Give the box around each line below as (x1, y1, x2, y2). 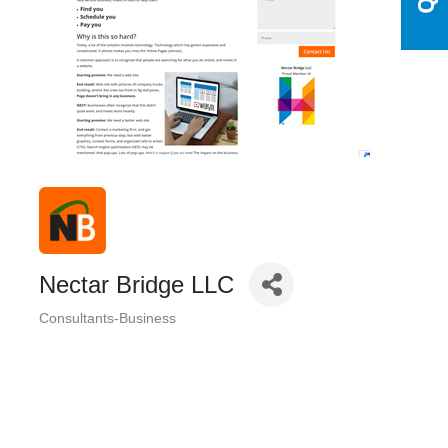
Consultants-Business (39, 311, 176, 326)
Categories (38, 319, 135, 348)
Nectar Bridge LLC (39, 270, 234, 298)
